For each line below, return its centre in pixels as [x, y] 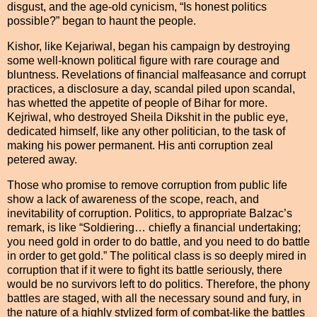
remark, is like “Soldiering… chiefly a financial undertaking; [154, 227]
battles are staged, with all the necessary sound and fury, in [154, 298]
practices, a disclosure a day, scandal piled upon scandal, [151, 89]
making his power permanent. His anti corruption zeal [140, 146]
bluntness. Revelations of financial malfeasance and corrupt [156, 75]
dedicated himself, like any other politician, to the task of [146, 132]
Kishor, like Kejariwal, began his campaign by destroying [149, 47]
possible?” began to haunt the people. [102, 21]
